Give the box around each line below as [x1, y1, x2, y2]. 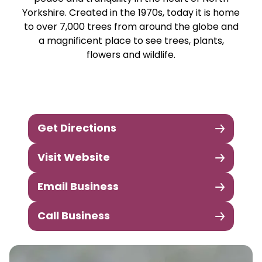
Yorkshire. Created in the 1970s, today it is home [22, 9, 240, 18]
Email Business [37, 182, 119, 193]
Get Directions [37, 123, 116, 135]
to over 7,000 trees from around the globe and [23, 23, 239, 32]
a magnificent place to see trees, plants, [38, 37, 224, 46]
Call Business [37, 211, 110, 222]
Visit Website [37, 153, 110, 164]
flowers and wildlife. [87, 51, 175, 60]
